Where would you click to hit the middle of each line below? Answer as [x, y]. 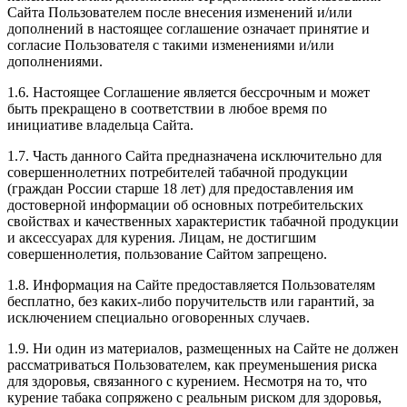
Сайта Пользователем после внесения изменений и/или [180, 13]
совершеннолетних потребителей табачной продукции [178, 173]
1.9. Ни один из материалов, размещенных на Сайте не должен [203, 349]
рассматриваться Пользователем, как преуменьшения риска [192, 365]
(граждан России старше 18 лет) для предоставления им [180, 189]
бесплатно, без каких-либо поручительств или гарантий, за [191, 302]
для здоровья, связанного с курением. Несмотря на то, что [187, 382]
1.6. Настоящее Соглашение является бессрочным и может [189, 93]
